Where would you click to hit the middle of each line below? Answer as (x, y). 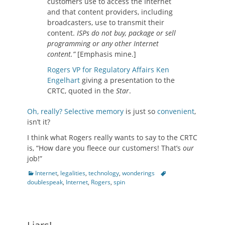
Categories (42, 173)
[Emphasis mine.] (107, 54)
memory (110, 111)
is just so (140, 111)
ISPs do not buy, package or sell (126, 33)
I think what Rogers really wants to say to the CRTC (112, 137)
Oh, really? (45, 111)
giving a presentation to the (127, 80)
